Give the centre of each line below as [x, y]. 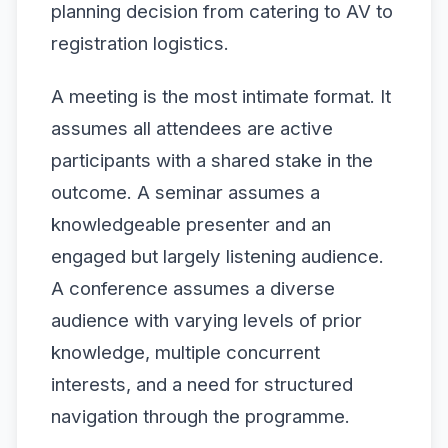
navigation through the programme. [200, 416]
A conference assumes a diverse [193, 288]
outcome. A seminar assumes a [185, 192]
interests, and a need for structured [202, 384]
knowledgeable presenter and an [191, 224]
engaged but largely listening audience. [217, 256]
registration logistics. [140, 43]
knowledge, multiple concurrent [185, 352]
